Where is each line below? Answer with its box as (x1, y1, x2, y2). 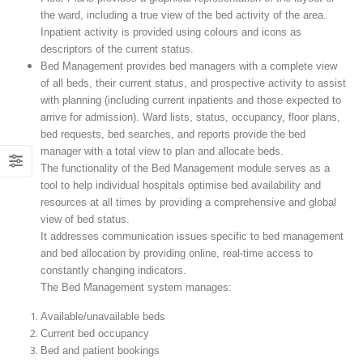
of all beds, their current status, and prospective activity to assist (40, 76, 346, 89)
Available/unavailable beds (40, 310, 165, 322)
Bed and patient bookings (40, 344, 160, 357)
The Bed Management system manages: (40, 280, 232, 293)
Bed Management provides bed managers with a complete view (40, 59, 337, 72)
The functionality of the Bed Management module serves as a (40, 161, 330, 174)
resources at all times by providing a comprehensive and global (40, 195, 336, 208)
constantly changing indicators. (40, 263, 186, 276)
